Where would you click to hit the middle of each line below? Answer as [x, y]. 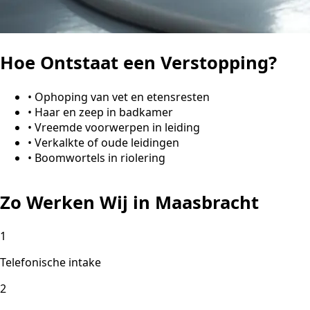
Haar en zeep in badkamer [104, 112]
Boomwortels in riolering [100, 157]
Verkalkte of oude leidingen [107, 142]
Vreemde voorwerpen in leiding [117, 127]
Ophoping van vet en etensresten [122, 97]
